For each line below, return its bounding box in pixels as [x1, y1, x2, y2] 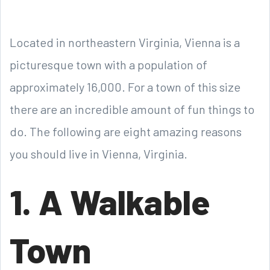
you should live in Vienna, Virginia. [10, 146, 187, 161]
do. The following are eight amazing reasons [10, 124, 242, 139]
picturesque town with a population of [10, 57, 207, 72]
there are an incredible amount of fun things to [10, 101, 254, 116]
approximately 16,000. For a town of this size [10, 79, 240, 94]
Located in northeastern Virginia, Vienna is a [10, 34, 240, 49]
